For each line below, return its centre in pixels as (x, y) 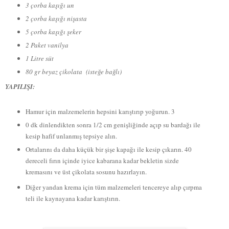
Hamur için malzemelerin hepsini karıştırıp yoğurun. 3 (100, 111)
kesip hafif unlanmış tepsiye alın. (72, 136)
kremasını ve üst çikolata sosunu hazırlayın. (86, 171)
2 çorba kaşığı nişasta (56, 19)
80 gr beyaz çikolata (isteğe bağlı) (73, 71)
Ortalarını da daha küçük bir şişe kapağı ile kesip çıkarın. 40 (108, 149)
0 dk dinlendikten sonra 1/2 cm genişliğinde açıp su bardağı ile (113, 124)
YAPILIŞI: (20, 86)
